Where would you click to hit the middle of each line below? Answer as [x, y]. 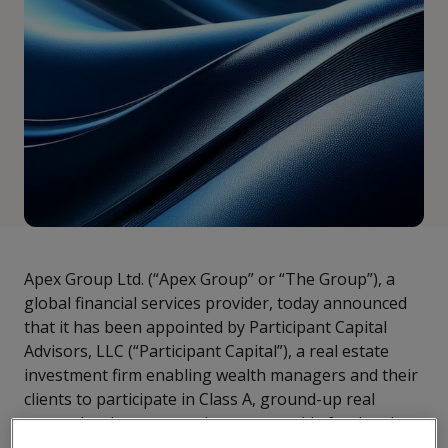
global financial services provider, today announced [215, 303]
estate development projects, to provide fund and [209, 423]
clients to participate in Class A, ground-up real [199, 399]
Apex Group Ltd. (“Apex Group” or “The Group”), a [209, 279]
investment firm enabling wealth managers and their [221, 375]
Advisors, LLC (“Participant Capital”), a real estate [206, 351]
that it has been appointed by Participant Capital [205, 327]
